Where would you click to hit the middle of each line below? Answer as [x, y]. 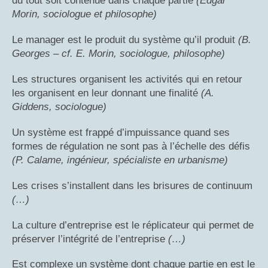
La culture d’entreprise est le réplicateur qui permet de [133, 225]
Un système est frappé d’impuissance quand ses [121, 132]
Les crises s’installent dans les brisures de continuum [132, 185]
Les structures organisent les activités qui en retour [127, 79]
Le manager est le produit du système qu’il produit [125, 39]
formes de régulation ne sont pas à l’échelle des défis [131, 146]
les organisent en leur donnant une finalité [106, 93]
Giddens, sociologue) [59, 106]
